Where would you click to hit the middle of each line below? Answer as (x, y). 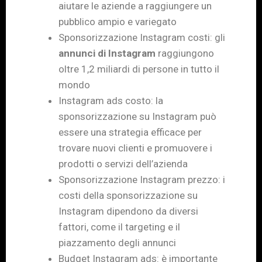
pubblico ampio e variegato (118, 21)
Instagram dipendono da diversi (128, 211)
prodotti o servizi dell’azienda (123, 163)
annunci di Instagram (107, 53)
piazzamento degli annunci (117, 242)
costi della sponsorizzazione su (128, 195)
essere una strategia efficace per (130, 132)
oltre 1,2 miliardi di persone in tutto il (139, 69)
